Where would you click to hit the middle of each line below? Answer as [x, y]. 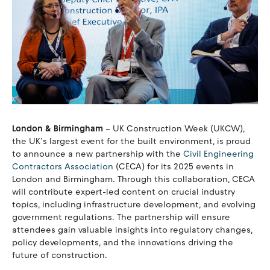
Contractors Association [63, 167]
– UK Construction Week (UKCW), [174, 129]
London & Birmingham [58, 129]
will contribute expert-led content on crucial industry [124, 192]
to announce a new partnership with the [98, 154]
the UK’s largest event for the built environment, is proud [131, 142]
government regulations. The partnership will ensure [121, 218]
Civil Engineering [218, 154]
